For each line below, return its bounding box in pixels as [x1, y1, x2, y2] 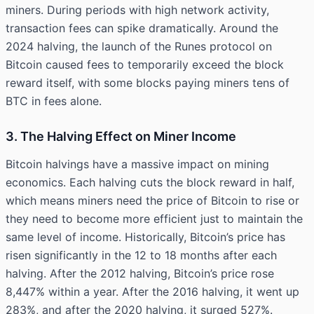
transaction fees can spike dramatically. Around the [6, 21, 278, 36]
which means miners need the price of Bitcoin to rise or [6, 193, 299, 208]
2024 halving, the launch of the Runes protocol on [6, 39, 272, 54]
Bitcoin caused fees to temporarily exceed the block [6, 57, 284, 72]
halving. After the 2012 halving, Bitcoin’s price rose [6, 266, 274, 281]
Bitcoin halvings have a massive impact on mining [6, 157, 269, 172]
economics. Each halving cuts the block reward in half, [6, 175, 294, 190]
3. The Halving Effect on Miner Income [6, 129, 236, 144]
